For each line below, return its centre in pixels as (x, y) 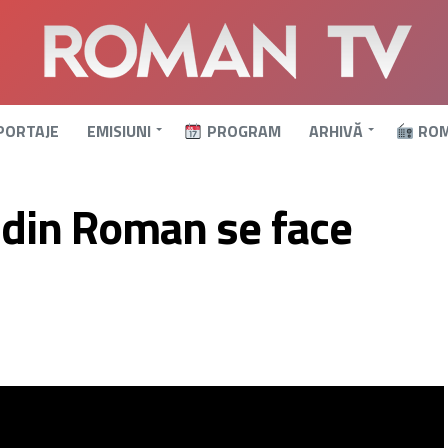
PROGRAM (241, 131)
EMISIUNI (119, 131)
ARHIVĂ (335, 131)
